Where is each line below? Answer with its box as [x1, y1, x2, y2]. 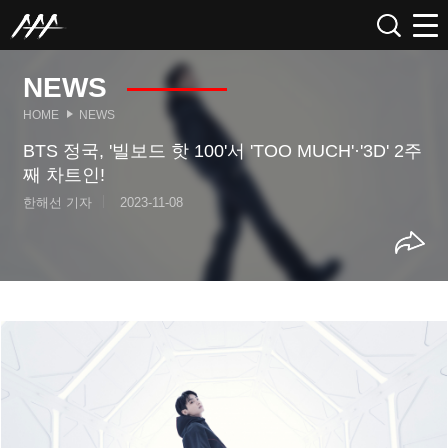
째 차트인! [23, 165, 106, 185]
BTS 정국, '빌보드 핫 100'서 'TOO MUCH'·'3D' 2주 [23, 141, 423, 161]
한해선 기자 [23, 195, 93, 210]
